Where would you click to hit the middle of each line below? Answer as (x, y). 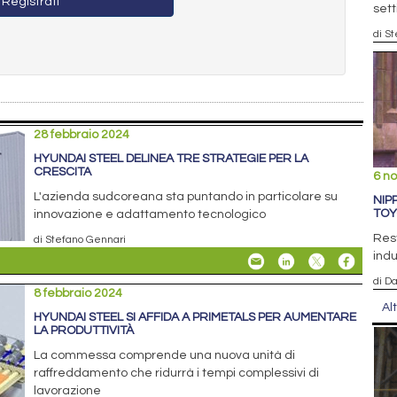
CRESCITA (63, 171)
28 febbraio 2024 (82, 134)
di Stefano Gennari (80, 239)
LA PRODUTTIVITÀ (84, 330)
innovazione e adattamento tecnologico (150, 214)
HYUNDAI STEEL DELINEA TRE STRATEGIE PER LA (171, 158)
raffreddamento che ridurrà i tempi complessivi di (177, 373)
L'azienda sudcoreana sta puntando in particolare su (186, 196)
